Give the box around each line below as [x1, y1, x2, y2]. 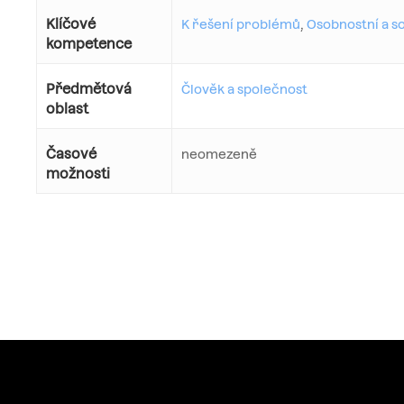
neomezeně [181, 147, 257, 162]
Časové [46, 146, 96, 162]
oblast [46, 101, 88, 117]
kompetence [46, 36, 132, 52]
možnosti [46, 166, 110, 182]
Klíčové [46, 16, 96, 32]
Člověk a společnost [181, 82, 308, 97]
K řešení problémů [181, 17, 300, 32]
